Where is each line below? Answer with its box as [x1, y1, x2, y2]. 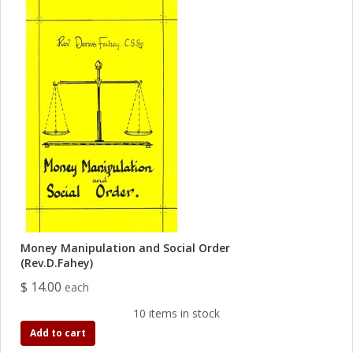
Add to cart [30, 326, 86, 340]
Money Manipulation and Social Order [20, 240, 230, 255]
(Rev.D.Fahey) [20, 255, 93, 270]
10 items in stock [133, 306, 220, 321]
